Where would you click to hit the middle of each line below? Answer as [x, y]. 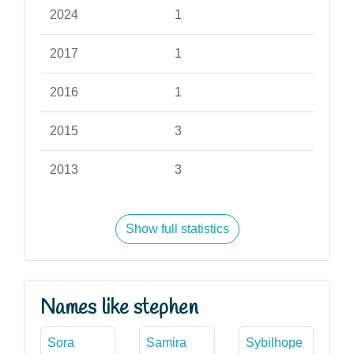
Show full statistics [177, 228]
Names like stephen [119, 308]
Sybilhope [274, 342]
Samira [167, 342]
